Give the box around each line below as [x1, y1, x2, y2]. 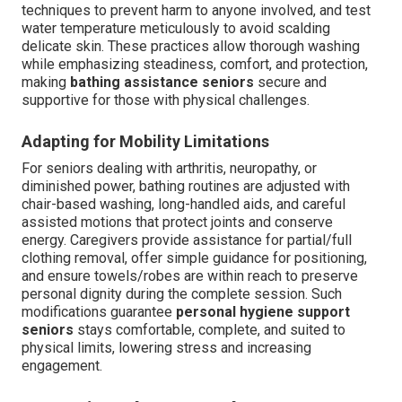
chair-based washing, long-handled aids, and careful [22, 195, 345, 213]
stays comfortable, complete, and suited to [74, 320, 345, 338]
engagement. [22, 356, 102, 374]
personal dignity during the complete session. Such [22, 284, 342, 302]
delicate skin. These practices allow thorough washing [22, 37, 360, 55]
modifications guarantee [22, 302, 176, 320]
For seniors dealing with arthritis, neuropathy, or [22, 159, 317, 177]
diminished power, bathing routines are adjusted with [22, 177, 350, 195]
